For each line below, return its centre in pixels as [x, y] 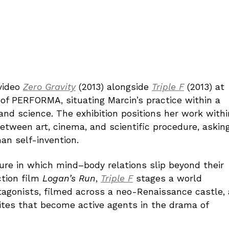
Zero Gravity [49, 87]
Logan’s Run [69, 178]
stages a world [167, 178]
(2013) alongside [114, 87]
